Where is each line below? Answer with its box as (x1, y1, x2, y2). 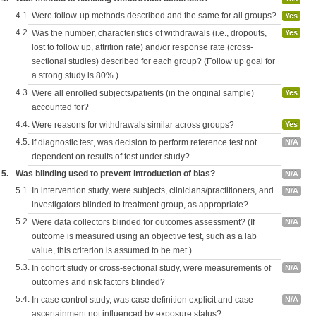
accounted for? (32, 102, 89, 112)
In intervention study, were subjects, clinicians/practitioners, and (32, 186, 274, 195)
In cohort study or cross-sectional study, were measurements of (32, 263, 271, 273)
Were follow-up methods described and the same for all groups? (32, 11, 276, 20)
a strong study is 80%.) (32, 71, 119, 80)
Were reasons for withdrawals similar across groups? (32, 120, 234, 130)
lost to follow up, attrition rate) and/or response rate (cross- (32, 42, 253, 52)
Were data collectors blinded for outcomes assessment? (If (32, 217, 255, 227)
